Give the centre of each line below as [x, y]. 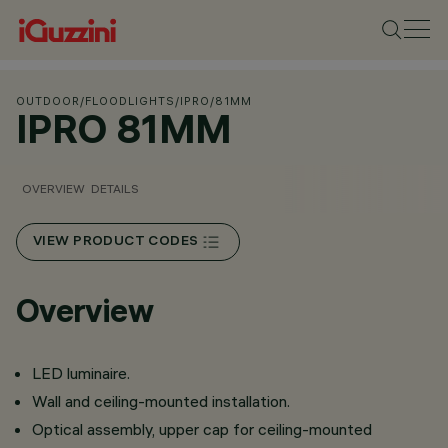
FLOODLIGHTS [130, 101]
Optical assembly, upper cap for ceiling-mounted [202, 429]
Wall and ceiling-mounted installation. [161, 401]
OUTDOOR [48, 101]
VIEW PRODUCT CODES [116, 242]
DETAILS [115, 188]
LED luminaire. [81, 373]
